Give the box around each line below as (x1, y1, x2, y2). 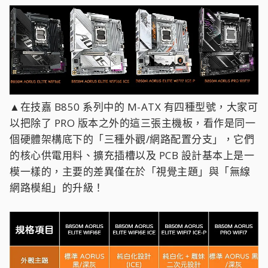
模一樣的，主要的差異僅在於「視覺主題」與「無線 (10, 165, 251, 179)
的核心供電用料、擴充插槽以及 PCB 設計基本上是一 (10, 148, 254, 163)
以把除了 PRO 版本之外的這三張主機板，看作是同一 (10, 116, 255, 130)
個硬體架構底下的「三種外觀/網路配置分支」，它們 (10, 132, 254, 147)
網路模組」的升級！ (10, 181, 104, 195)
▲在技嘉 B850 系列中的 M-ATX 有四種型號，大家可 (10, 100, 258, 114)
